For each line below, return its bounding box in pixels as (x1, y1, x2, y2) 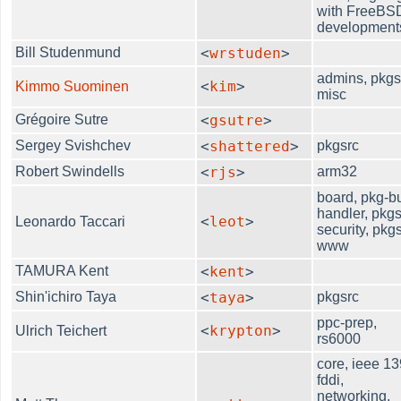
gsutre (209, 111, 264, 129)
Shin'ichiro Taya (15, 288, 117, 304)
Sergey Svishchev (15, 137, 132, 153)
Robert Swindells (15, 163, 125, 179)
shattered (209, 137, 291, 155)
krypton (209, 321, 273, 339)
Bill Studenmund (15, 44, 122, 60)
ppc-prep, (317, 314, 378, 330)
